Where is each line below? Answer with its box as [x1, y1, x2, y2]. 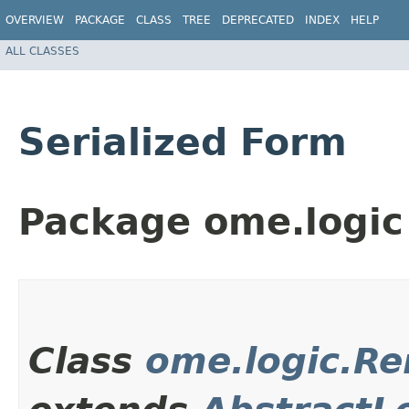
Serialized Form [18, 121, 347, 165]
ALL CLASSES [5, 44, 79, 58]
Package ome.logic [18, 201, 404, 244]
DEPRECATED [222, 14, 294, 26]
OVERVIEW [5, 14, 64, 26]
